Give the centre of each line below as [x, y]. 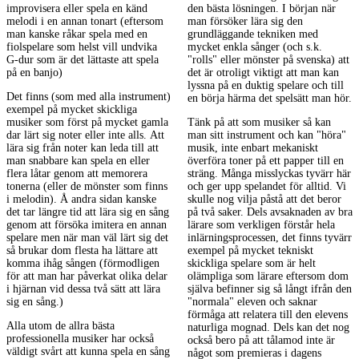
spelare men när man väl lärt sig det [87, 238]
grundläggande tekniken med [253, 34]
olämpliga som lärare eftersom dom [268, 276]
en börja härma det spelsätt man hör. [270, 99]
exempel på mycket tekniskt [250, 251]
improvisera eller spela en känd [77, 9]
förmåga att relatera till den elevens [268, 315]
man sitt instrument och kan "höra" [267, 135]
